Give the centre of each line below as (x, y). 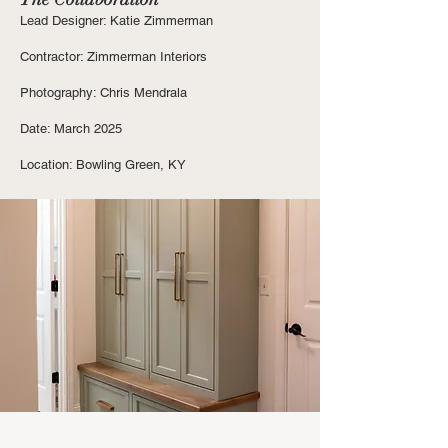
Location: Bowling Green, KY (103, 164)
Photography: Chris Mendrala (103, 92)
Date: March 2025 (71, 128)
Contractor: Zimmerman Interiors (113, 56)
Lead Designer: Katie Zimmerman (116, 20)
